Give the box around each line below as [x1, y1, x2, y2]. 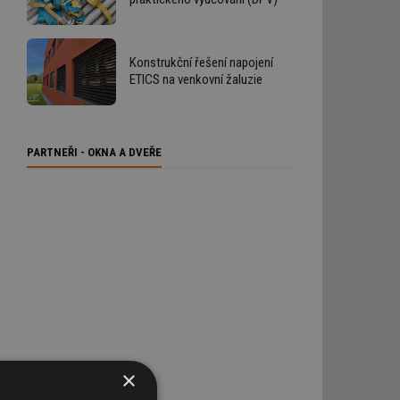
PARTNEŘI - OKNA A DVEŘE [27, 145, 162, 159]
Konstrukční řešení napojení [129, 54, 273, 71]
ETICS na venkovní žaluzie [129, 71, 262, 88]
